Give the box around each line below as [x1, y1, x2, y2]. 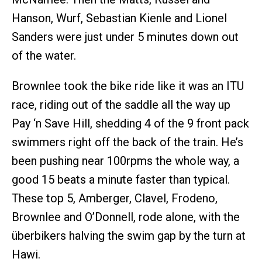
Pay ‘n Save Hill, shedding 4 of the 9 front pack [12, 116, 249, 131]
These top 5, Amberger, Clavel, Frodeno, [12, 191, 218, 206]
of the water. [12, 49, 76, 63]
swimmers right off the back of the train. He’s [12, 135, 243, 150]
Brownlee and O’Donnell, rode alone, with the [12, 210, 240, 225]
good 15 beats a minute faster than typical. [12, 173, 230, 187]
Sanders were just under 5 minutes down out [12, 30, 239, 44]
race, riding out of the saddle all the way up [12, 98, 230, 112]
